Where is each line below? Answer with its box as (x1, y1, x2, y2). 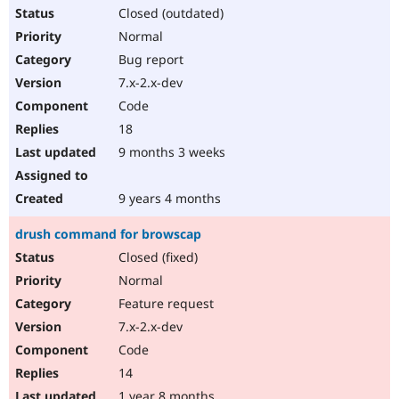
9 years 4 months (115, 190, 221, 208)
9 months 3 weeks (115, 143, 225, 161)
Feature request (115, 295, 214, 313)
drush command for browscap (15, 225, 201, 243)
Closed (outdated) (115, 4, 224, 22)
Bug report (115, 51, 183, 69)
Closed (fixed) (115, 248, 198, 266)
